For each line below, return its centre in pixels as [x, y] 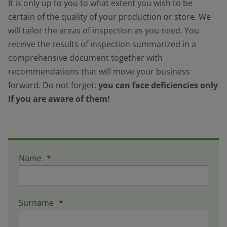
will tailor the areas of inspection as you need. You [104, 31]
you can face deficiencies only [158, 85]
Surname [37, 202]
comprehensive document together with [85, 58]
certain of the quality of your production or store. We [109, 17]
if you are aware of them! [59, 99]
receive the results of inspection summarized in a [102, 44]
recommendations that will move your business [99, 72]
